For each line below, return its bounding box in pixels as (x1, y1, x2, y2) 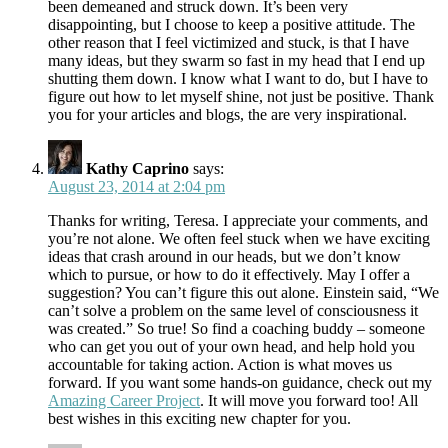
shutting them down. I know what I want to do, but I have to (48, 70, 428, 88)
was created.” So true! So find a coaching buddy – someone (48, 320, 425, 338)
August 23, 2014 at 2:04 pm (48, 178, 225, 196)
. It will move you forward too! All (200, 392, 418, 410)
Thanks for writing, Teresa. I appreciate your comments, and (48, 212, 428, 230)
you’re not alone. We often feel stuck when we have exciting (48, 230, 430, 248)
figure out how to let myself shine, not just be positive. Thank (48, 88, 434, 106)
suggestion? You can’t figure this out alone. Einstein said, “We (48, 284, 439, 302)
